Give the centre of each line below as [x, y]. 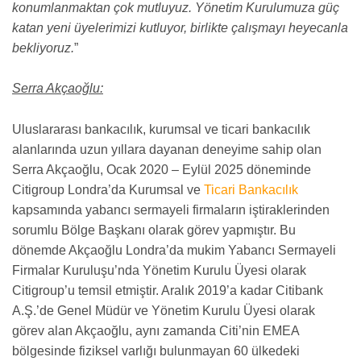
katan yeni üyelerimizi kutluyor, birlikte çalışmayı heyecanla [180, 27]
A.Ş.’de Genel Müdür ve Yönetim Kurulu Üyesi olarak [164, 311]
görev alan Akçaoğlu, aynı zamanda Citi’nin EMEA [156, 331]
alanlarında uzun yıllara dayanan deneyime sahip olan [167, 149]
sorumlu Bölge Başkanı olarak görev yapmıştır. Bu [154, 230]
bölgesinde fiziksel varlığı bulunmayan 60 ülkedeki [156, 351]
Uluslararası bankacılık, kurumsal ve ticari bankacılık [161, 129]
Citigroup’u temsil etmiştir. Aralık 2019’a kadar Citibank [168, 290]
